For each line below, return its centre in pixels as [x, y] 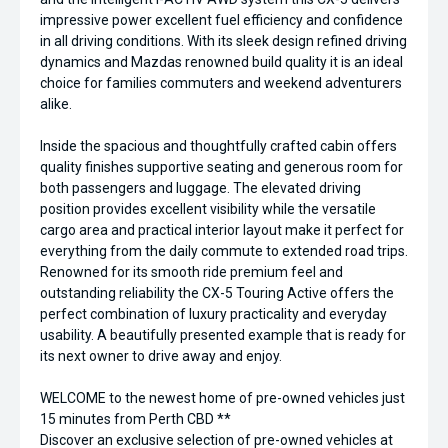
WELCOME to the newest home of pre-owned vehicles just [222, 398]
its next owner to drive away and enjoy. [161, 356]
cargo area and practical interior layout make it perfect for [222, 230]
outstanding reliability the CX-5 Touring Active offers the [217, 293]
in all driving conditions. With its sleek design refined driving [223, 41]
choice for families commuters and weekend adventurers [221, 83]
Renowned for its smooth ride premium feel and [191, 272]
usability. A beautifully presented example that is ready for [223, 335]
